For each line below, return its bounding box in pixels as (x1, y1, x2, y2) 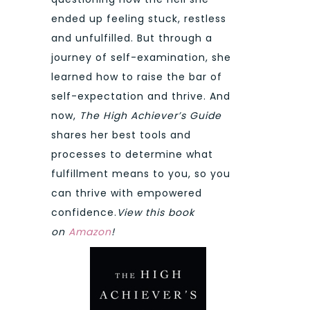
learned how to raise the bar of (51, 69, 222, 84)
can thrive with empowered (51, 185, 202, 200)
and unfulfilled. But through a (51, 30, 212, 45)
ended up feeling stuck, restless (51, 11, 226, 26)
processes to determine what (51, 147, 213, 161)
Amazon (69, 224, 111, 239)
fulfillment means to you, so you (51, 166, 230, 181)
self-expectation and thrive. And (51, 89, 230, 103)
